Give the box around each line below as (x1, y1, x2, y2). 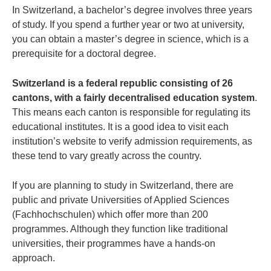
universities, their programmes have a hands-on (12, 238, 215, 249)
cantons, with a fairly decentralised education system (12, 93, 255, 103)
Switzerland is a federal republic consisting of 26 (12, 78, 233, 89)
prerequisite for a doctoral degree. (12, 48, 160, 59)
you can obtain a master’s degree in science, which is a (12, 34, 249, 45)
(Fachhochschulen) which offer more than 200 (12, 209, 208, 220)
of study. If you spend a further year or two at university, (12, 19, 244, 30)
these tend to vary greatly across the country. (12, 151, 206, 162)
